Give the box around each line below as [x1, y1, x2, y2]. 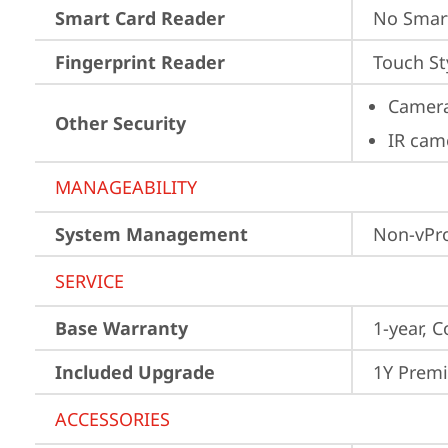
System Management [55, 222, 248, 246]
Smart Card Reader [55, 6, 225, 30]
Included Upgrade [55, 360, 215, 384]
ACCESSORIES [55, 407, 170, 431]
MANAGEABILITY [55, 175, 197, 199]
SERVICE [55, 269, 124, 293]
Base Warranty [55, 316, 188, 340]
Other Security [55, 111, 186, 135]
